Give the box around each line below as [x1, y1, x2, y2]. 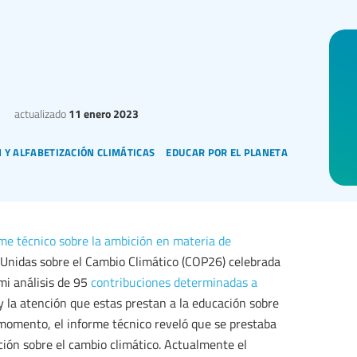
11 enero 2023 [65, 105, 139, 122]
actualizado [14, 105, 66, 122]
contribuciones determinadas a [91, 273, 257, 292]
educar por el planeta [166, 139, 288, 162]
